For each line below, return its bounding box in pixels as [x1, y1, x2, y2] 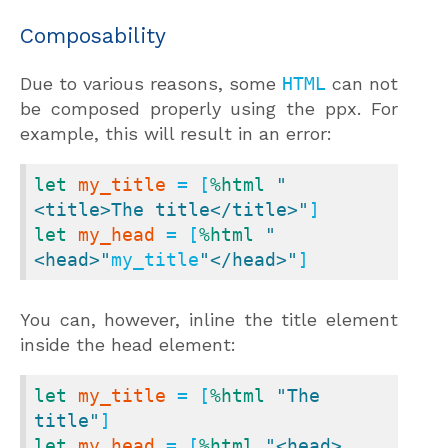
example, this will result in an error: [20, 123, 332, 145]
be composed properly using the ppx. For [20, 98, 398, 120]
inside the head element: [20, 334, 236, 356]
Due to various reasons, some [20, 73, 282, 95]
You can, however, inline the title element [20, 309, 398, 331]
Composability [20, 23, 166, 49]
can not [326, 73, 398, 95]
